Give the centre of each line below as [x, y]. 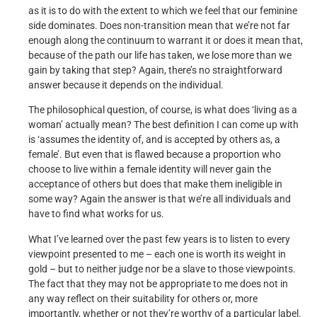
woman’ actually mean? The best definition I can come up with [163, 125]
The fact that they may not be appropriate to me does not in [158, 284]
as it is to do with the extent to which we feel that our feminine [163, 11]
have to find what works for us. [96, 214]
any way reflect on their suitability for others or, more [143, 299]
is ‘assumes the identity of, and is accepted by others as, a [154, 140]
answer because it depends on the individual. [126, 85]
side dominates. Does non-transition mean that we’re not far [159, 25]
